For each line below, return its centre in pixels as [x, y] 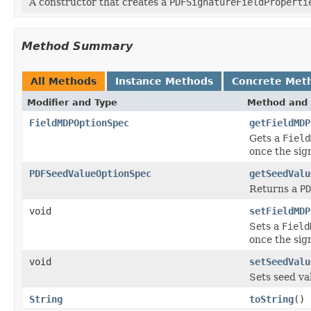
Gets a [266, 138]
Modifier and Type [72, 102]
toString [271, 299]
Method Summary [77, 46]
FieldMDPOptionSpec [79, 123]
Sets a [266, 226]
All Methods [64, 81]
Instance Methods [164, 81]
